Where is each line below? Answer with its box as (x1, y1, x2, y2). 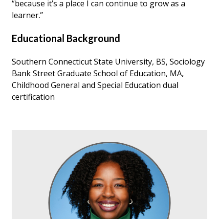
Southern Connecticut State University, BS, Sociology (12, 56, 205, 67)
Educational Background (12, 32, 120, 44)
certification (12, 91, 55, 102)
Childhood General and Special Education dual (12, 79, 178, 90)
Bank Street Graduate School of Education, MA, (12, 67, 184, 79)
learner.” (12, 9, 43, 21)
